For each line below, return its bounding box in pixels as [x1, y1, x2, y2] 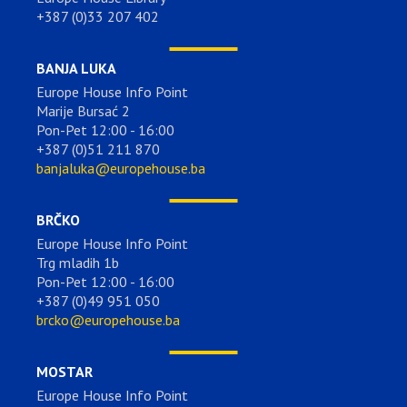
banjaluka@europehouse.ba [36, 158, 205, 177]
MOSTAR [36, 362, 93, 381]
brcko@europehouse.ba [36, 310, 180, 329]
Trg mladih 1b [36, 253, 119, 272]
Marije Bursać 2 [36, 101, 130, 120]
